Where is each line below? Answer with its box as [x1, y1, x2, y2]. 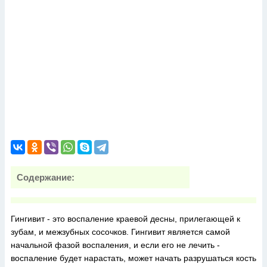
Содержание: [17, 172, 74, 182]
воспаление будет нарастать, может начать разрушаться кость [11, 253, 256, 263]
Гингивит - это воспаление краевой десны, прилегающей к [11, 214, 240, 223]
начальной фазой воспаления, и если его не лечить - [11, 240, 220, 250]
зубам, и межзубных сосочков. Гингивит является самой [11, 227, 230, 237]
